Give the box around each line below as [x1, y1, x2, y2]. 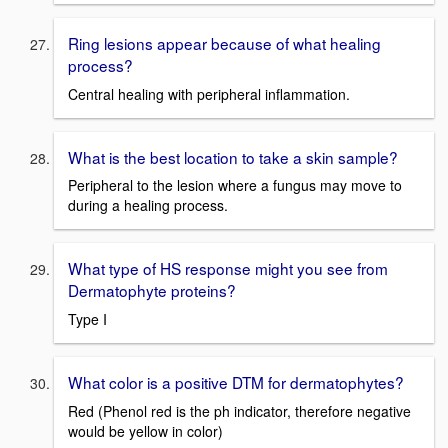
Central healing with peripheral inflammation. [68, 83, 350, 104]
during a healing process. [68, 195, 228, 216]
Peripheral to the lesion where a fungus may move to [68, 175, 402, 196]
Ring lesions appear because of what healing [68, 31, 381, 54]
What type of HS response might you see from [68, 257, 388, 280]
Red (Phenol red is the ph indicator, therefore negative [68, 400, 411, 421]
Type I [68, 308, 107, 329]
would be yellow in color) [68, 420, 223, 441]
